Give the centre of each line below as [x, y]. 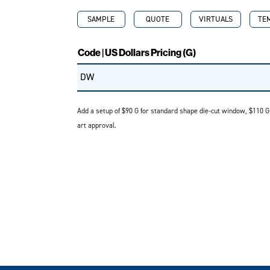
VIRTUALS [215, 19]
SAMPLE [101, 19]
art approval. [96, 125]
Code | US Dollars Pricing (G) [137, 53]
